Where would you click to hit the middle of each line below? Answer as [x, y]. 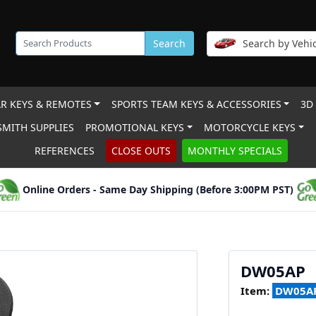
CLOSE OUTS [141, 151]
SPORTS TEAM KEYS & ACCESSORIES [196, 104]
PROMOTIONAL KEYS [135, 127]
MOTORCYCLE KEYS [250, 127]
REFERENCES [64, 151]
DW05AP [273, 271]
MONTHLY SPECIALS [235, 151]
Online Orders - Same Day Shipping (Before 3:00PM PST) [158, 189]
